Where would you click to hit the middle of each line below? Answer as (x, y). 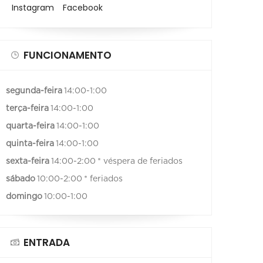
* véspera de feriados (140, 161)
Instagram (33, 8)
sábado (21, 179)
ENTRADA (47, 242)
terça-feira (27, 108)
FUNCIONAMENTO (68, 55)
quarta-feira (30, 126)
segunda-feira (34, 91)
